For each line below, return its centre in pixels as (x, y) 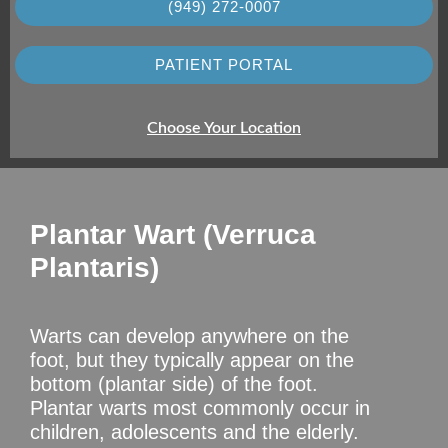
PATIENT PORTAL (224, 64)
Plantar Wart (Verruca (173, 234)
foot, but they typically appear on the (192, 359)
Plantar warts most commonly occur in (200, 407)
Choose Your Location (224, 127)
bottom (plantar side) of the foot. (174, 383)
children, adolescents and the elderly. (194, 431)
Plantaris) (94, 267)
